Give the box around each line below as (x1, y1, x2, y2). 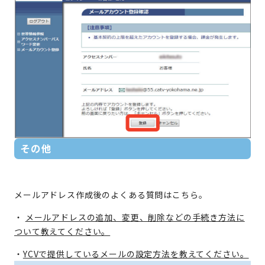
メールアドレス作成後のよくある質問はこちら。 (14, 189, 208, 201)
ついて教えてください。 (14, 225, 111, 238)
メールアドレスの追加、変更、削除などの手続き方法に (25, 211, 245, 224)
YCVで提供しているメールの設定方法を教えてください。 (22, 248, 249, 260)
